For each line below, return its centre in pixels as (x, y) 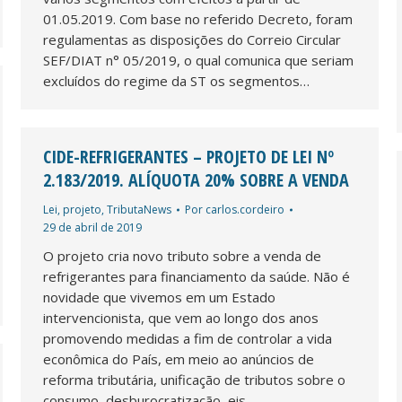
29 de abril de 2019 (92, 227)
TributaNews (139, 209)
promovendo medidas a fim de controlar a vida (188, 338)
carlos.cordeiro (245, 209)
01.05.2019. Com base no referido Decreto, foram (198, 18)
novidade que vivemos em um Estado (159, 297)
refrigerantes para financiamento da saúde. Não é (197, 276)
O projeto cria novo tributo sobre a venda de (182, 255)
